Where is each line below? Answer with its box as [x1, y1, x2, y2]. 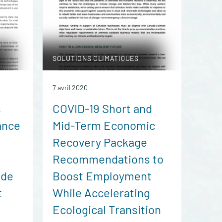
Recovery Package [53, 135, 147, 149]
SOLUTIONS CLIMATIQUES [53, 54, 139, 62]
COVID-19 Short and [53, 101, 152, 115]
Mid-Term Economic [53, 118, 155, 132]
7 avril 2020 [53, 83, 88, 92]
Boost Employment [53, 168, 152, 183]
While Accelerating [53, 185, 150, 200]
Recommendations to [53, 152, 164, 166]
